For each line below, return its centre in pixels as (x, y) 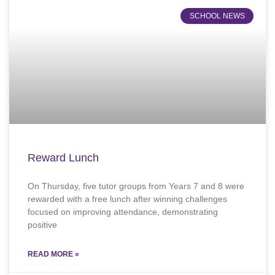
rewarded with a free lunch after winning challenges (127, 199)
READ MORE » (53, 254)
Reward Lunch (63, 158)
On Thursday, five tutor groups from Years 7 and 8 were (136, 186)
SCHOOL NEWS (217, 16)
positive (42, 225)
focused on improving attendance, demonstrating (123, 212)
